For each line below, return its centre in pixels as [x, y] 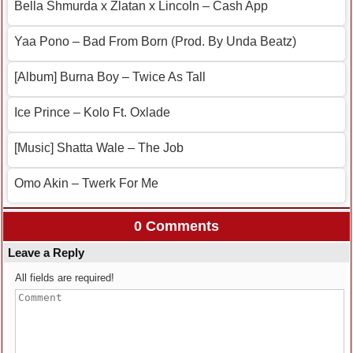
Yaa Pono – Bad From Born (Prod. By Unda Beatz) [155, 42]
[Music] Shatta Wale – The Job [99, 148]
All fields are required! [65, 278]
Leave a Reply [46, 253]
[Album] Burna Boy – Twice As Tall [110, 77]
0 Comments [176, 227]
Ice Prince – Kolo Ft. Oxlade [92, 113]
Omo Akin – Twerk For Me [86, 184]
